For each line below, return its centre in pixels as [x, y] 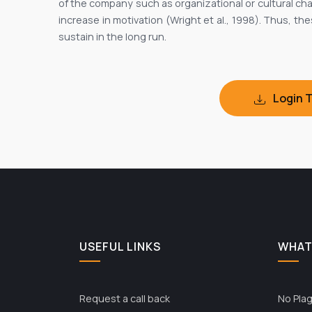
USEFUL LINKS [120, 247]
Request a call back [125, 299]
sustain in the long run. [112, 37]
